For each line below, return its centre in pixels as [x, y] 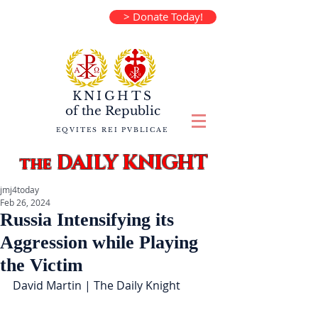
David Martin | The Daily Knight [97, 285]
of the [83, 111]
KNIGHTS [113, 96]
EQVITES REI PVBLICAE [112, 130]
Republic [131, 111]
